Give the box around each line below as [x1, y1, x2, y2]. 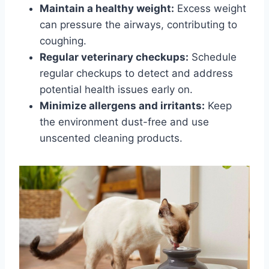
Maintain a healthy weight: [40, 2, 174, 15]
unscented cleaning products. [40, 132, 183, 145]
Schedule [189, 51, 237, 64]
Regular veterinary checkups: [40, 51, 189, 64]
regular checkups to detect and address [40, 67, 233, 80]
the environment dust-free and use [40, 116, 209, 128]
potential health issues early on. [40, 83, 193, 96]
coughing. [40, 35, 86, 47]
